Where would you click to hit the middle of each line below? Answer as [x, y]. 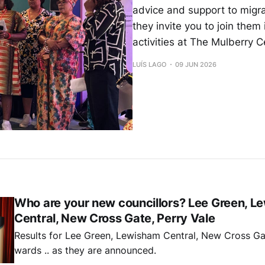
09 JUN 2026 [196, 64]
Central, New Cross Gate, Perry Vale [115, 218]
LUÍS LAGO [149, 64]
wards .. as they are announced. [85, 250]
